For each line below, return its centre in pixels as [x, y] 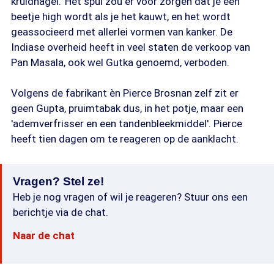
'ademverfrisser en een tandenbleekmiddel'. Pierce [127, 124]
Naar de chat [44, 235]
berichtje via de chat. [61, 212]
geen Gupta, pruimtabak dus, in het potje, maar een [127, 108]
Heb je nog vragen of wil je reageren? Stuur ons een [130, 197]
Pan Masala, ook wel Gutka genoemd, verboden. [120, 62]
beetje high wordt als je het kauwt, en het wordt [121, 17]
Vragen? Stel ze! [58, 181]
